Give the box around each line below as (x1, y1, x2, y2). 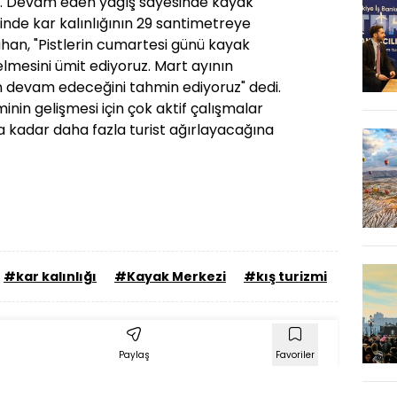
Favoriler (276, 348, 315, 362)
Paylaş (118, 348, 150, 362)
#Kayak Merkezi (114, 268, 226, 285)
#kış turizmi (244, 268, 327, 285)
